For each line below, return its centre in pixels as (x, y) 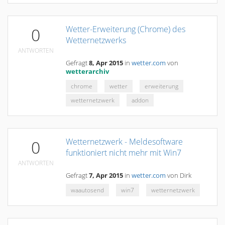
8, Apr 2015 (106, 63)
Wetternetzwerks (96, 40)
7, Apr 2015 (106, 176)
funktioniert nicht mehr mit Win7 (124, 153)
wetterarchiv (87, 72)
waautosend (87, 190)
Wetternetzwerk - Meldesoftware (124, 142)
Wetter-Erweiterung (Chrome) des (126, 29)
